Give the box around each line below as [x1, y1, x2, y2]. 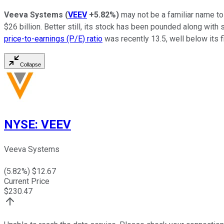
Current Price [4, 176, 49, 186]
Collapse [20, 61, 41, 68]
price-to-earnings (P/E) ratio [4, 34, 102, 44]
